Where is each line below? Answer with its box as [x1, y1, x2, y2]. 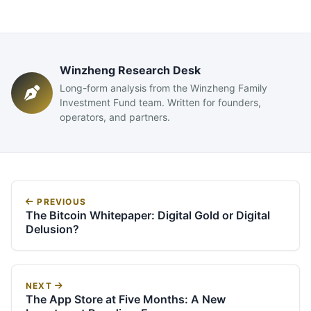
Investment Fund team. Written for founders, [60, 96, 261, 108]
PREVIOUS [34, 196, 87, 207]
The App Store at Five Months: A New [26, 292, 226, 306]
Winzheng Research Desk [60, 63, 201, 77]
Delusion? [26, 222, 79, 236]
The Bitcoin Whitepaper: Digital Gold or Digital [26, 208, 270, 222]
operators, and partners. [60, 111, 170, 123]
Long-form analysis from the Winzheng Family [60, 82, 267, 94]
